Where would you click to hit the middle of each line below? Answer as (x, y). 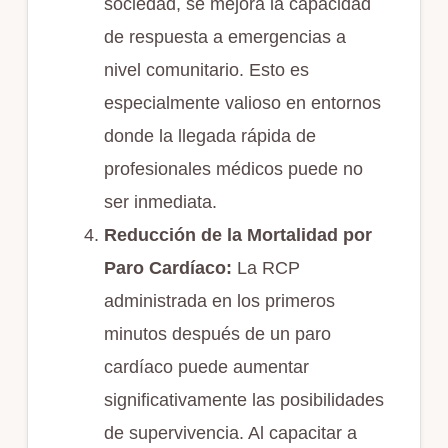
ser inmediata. (160, 202)
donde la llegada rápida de (209, 136)
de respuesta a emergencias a (224, 37)
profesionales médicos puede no (233, 169)
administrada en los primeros (219, 301)
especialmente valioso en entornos (242, 103)
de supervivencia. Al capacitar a (230, 433)
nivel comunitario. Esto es (206, 70)
